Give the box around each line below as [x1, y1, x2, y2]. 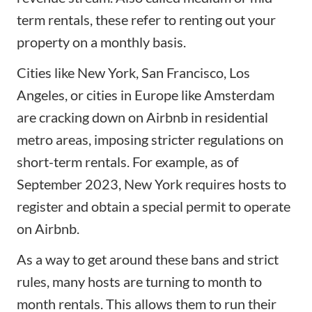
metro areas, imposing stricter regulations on [17, 130, 283, 148]
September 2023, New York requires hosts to [17, 175, 286, 192]
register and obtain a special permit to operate [17, 197, 290, 214]
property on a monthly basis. [17, 33, 186, 50]
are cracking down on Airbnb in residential [17, 108, 268, 125]
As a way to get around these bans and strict [17, 250, 279, 267]
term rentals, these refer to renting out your [17, 10, 276, 28]
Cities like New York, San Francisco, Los [17, 63, 250, 81]
